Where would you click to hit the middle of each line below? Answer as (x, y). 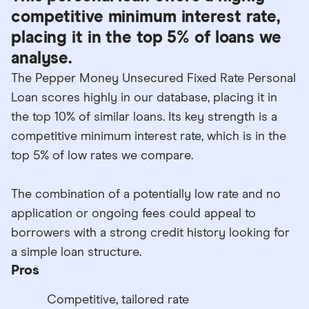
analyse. (42, 58)
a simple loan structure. (76, 252)
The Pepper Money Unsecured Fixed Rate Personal (153, 78)
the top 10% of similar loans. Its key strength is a (144, 117)
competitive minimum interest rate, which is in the (149, 136)
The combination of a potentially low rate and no (146, 194)
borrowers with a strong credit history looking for (150, 233)
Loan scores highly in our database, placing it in (144, 98)
